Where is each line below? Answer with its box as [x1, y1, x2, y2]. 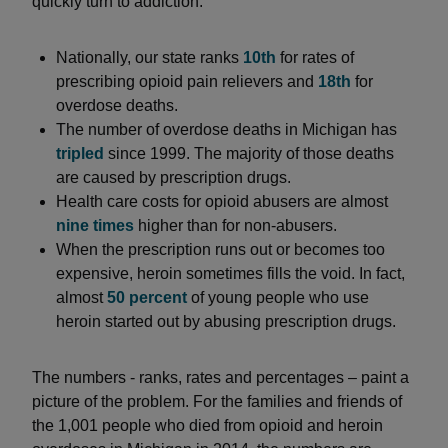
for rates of [276, 49, 354, 66]
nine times [56, 217, 134, 234]
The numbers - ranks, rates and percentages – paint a [32, 369, 409, 386]
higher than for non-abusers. [134, 217, 337, 234]
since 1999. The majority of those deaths [104, 145, 394, 162]
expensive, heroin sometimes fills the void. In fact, [56, 265, 405, 282]
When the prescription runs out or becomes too [56, 241, 385, 258]
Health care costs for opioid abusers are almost [56, 193, 388, 210]
